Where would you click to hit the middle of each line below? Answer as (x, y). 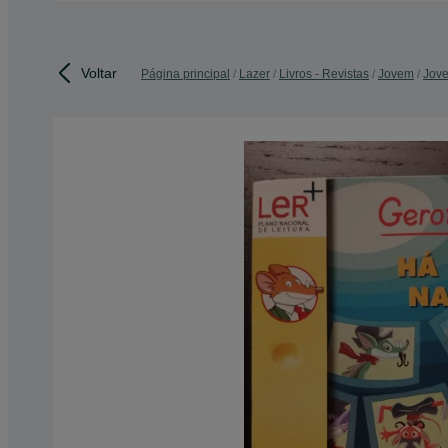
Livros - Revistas (324, 74)
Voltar (99, 72)
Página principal (185, 74)
